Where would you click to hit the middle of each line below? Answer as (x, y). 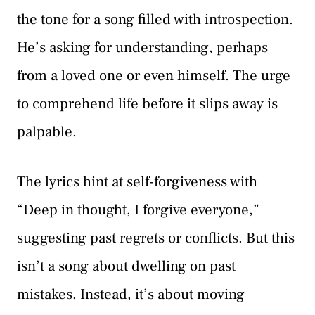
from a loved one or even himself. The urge (154, 75)
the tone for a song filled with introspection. (155, 19)
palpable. (47, 131)
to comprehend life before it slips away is (147, 103)
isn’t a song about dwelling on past (126, 266)
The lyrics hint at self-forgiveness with (137, 182)
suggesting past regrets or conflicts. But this (156, 238)
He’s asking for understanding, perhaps (142, 47)
